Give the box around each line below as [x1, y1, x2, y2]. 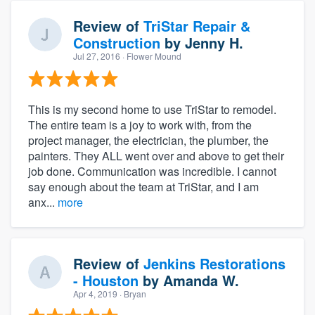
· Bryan [117, 287, 146, 300]
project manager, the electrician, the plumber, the [28, 131, 269, 148]
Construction [73, 32, 160, 53]
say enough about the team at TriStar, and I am [28, 178, 259, 195]
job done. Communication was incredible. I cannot [28, 162, 276, 179]
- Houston [73, 269, 139, 290]
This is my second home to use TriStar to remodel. [28, 101, 276, 117]
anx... [28, 193, 58, 210]
